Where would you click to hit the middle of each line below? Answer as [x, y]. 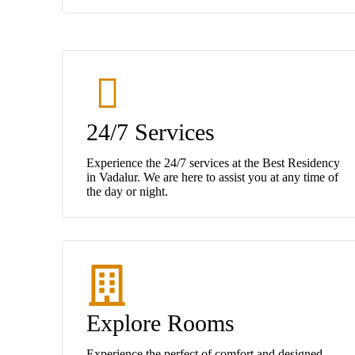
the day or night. [127, 191]
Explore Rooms [160, 323]
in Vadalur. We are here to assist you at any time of [212, 177]
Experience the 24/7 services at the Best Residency [213, 162]
